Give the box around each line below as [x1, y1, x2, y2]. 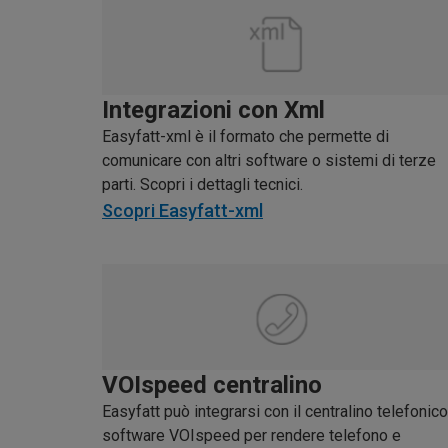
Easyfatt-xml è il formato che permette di [102, 127, 389, 147]
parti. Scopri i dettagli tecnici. [102, 175, 303, 195]
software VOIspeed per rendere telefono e [102, 425, 401, 445]
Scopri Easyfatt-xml [102, 200, 263, 222]
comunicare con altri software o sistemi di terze [102, 151, 436, 171]
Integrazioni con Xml [102, 96, 325, 125]
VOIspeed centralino [102, 370, 322, 399]
